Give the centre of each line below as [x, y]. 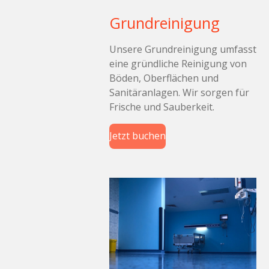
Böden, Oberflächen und [164, 78]
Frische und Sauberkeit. [162, 107]
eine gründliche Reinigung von [178, 63]
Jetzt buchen [138, 136]
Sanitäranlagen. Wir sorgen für [179, 92]
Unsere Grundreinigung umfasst [183, 49]
